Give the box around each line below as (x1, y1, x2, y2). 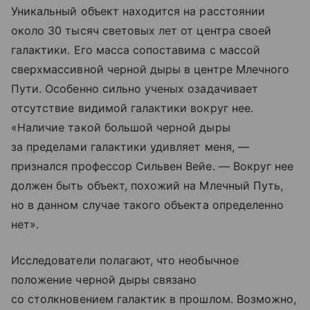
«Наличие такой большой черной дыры (11, 120, 230, 134)
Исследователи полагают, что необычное (11, 253, 239, 267)
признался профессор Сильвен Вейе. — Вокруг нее (11, 158, 294, 173)
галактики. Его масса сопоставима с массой (11, 42, 260, 57)
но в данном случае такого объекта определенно (11, 197, 284, 212)
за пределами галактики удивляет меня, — (11, 139, 249, 154)
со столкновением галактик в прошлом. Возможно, (11, 291, 297, 306)
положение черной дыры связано (11, 272, 197, 286)
